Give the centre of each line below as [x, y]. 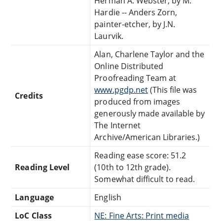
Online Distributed [129, 66]
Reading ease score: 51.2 [140, 155]
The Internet [117, 125]
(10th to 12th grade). [133, 167]
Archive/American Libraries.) [147, 137]
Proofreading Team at [135, 78]
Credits [29, 95]
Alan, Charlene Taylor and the [149, 54]
